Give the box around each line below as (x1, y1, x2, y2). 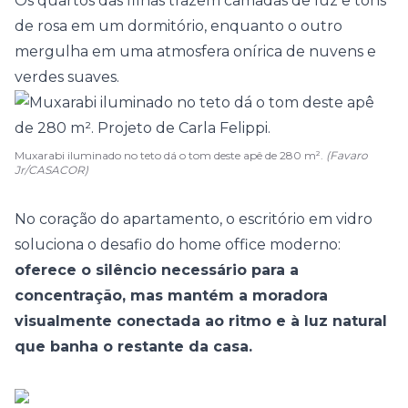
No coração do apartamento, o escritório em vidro (15, 210, 372, 228)
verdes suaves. (15, 68, 119, 86)
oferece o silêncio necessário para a (15, 261, 299, 279)
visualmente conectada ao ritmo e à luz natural (15, 312, 387, 330)
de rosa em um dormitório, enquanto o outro (15, 17, 342, 35)
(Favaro (326, 148, 368, 162)
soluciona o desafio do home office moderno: (15, 236, 341, 253)
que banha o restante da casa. (15, 338, 252, 355)
